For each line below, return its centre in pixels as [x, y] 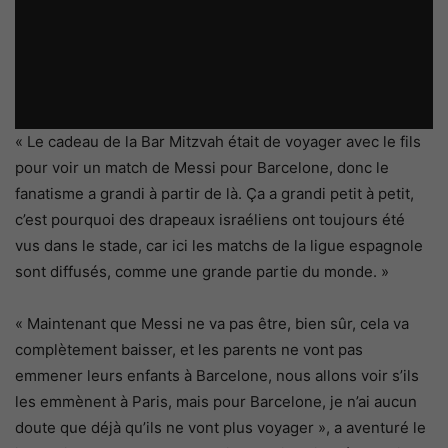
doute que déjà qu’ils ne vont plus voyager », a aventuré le [220, 427]
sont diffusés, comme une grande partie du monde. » [202, 271]
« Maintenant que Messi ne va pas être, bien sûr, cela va [212, 323]
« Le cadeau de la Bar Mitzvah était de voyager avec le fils [218, 141]
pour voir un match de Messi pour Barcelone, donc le [202, 167]
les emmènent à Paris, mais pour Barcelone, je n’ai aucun [216, 401]
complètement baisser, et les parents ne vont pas [189, 349]
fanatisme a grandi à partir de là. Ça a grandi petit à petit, [214, 193]
